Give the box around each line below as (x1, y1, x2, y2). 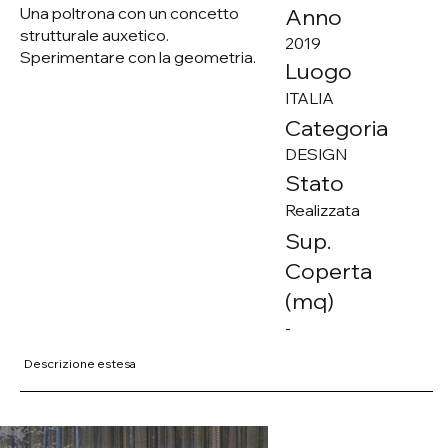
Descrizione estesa (24, 355, 137, 371)
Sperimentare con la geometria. (20, 46, 257, 67)
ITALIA (284, 88, 334, 109)
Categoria (284, 113, 388, 142)
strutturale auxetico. (20, 24, 170, 45)
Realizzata (284, 199, 360, 220)
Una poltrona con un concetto (20, 2, 240, 23)
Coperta (284, 256, 372, 285)
